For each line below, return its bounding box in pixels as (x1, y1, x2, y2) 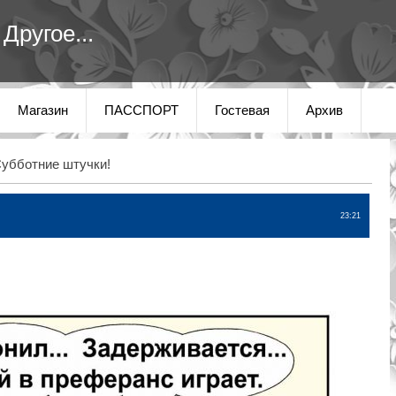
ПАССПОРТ (104, 103, 179, 118)
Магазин (18, 103, 68, 118)
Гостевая (215, 103, 270, 118)
